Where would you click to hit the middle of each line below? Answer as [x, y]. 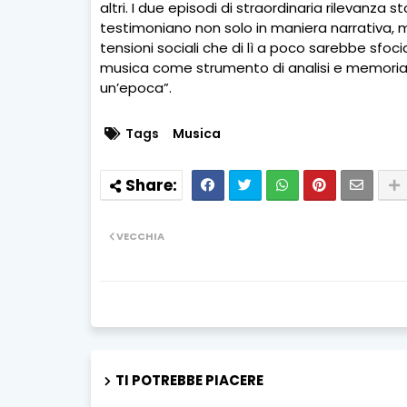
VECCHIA [140, 237]
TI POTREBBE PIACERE [189, 381]
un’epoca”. [135, 88]
